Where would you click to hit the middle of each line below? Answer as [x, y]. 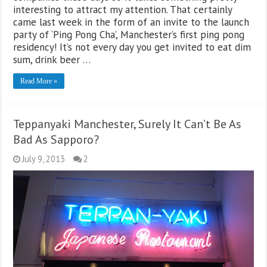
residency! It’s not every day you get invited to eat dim [132, 47]
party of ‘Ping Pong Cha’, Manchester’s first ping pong [129, 35]
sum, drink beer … [52, 60]
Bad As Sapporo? [56, 140]
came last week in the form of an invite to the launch [131, 22]
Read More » [39, 81]
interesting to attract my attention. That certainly [123, 10]
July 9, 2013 [44, 159]
